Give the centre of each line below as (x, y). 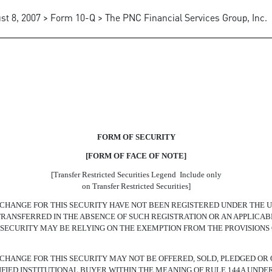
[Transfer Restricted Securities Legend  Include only (136, 175)
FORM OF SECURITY (136, 137)
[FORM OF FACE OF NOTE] (136, 156)
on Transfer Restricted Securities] (136, 186)
